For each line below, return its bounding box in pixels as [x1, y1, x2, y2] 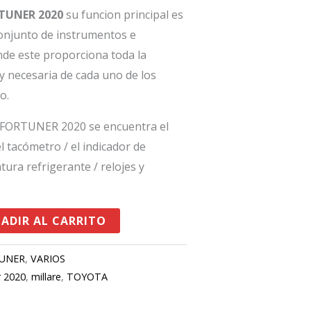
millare [31, 270, 62, 284]
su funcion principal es [66, 7, 184, 23]
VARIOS [31, 252, 66, 266]
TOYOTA [67, 270, 108, 284]
